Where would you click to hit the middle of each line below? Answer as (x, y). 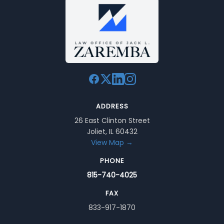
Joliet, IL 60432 (112, 132)
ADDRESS (112, 106)
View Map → (112, 143)
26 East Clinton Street (112, 121)
